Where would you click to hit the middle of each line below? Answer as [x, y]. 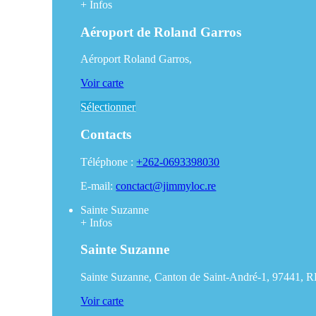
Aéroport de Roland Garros [161, 32]
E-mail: [98, 186]
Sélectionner [108, 107]
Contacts [106, 135]
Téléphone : [109, 162]
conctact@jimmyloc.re [166, 186]
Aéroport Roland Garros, [136, 59]
